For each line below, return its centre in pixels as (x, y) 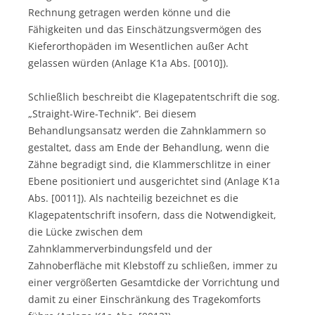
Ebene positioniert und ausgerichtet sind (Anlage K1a (154, 181)
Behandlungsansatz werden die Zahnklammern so (147, 130)
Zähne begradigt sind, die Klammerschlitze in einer (149, 164)
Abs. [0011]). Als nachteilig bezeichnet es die (133, 198)
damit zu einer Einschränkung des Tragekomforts (144, 299)
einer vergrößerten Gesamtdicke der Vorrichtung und (154, 282)
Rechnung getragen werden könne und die (129, 12)
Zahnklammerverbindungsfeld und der (120, 248)
